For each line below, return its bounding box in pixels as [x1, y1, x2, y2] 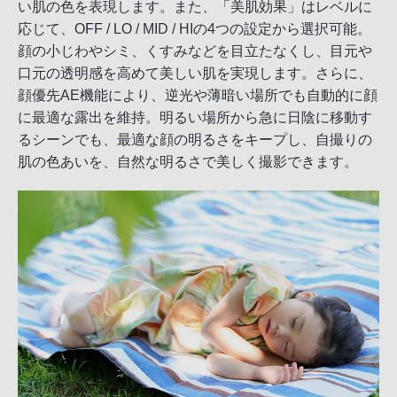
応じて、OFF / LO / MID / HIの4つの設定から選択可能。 [18, 21, 371, 37]
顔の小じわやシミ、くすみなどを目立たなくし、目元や [18, 43, 372, 59]
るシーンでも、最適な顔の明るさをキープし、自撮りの [18, 132, 372, 148]
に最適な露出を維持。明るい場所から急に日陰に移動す [18, 110, 372, 126]
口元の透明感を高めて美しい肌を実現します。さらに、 [18, 66, 372, 82]
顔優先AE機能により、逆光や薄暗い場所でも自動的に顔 [18, 88, 378, 104]
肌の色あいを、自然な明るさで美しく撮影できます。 [18, 154, 358, 170]
